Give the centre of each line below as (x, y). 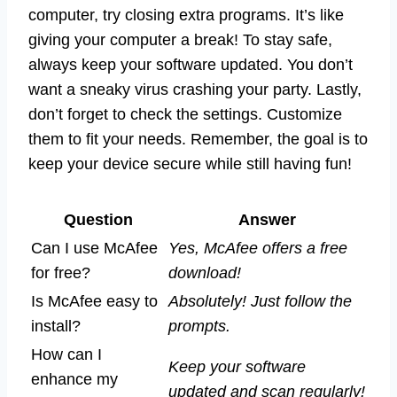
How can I (66, 354)
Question (98, 219)
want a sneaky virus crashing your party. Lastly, (195, 89)
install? (56, 326)
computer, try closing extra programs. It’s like (186, 15)
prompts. (199, 326)
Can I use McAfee (94, 248)
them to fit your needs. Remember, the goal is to (198, 139)
